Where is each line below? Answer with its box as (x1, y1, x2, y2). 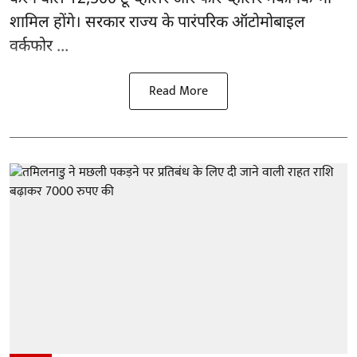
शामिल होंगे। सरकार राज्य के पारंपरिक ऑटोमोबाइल (10, 13, 305, 34)
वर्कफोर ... (10, 37, 69, 58)
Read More (149, 80, 208, 103)
